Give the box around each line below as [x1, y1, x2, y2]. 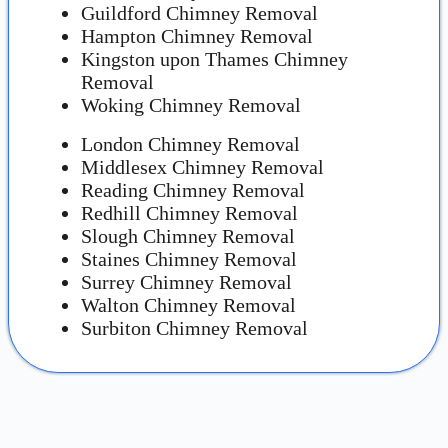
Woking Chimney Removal [81, 94, 301, 117]
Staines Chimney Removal [81, 248, 297, 271]
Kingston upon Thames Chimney [81, 48, 348, 71]
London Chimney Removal [81, 133, 300, 156]
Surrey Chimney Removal [81, 271, 292, 294]
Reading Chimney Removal [81, 179, 305, 202]
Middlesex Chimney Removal [81, 156, 324, 179]
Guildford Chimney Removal [81, 2, 318, 25]
